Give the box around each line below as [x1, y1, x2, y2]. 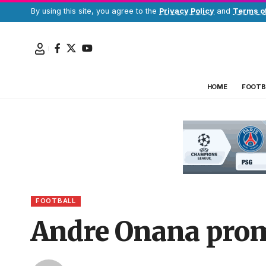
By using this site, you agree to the [31, 7, 159, 15]
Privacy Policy [159, 7, 214, 15]
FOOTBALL [36, 197, 76, 205]
